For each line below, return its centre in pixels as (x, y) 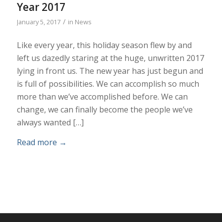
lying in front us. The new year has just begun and (110, 71)
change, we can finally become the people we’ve (105, 110)
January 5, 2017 (38, 22)
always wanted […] (50, 123)
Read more (37, 142)
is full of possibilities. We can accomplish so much (108, 84)
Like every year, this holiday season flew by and (104, 45)
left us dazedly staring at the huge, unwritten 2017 (110, 58)
